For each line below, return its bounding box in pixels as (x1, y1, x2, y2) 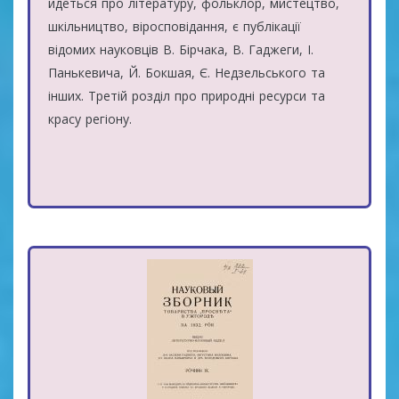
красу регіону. (48, 110, 132, 127)
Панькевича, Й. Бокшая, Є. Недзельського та (48, 63, 325, 81)
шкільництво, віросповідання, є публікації (48, 17, 301, 35)
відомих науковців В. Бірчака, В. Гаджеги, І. (48, 40, 313, 58)
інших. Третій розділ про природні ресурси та (48, 86, 325, 104)
